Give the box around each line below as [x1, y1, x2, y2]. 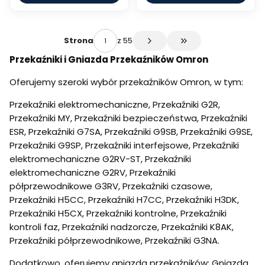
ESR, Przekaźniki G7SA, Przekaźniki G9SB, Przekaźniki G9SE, [9, 125, 253, 138]
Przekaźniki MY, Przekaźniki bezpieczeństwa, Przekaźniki [9, 111, 247, 124]
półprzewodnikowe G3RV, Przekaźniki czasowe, [9, 179, 212, 192]
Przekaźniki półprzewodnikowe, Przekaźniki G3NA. [9, 234, 219, 247]
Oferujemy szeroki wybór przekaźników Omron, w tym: [9, 75, 243, 88]
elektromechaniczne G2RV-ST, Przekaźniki [9, 152, 191, 165]
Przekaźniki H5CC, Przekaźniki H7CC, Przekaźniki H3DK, [9, 193, 239, 206]
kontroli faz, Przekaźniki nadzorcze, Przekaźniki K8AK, [9, 220, 234, 233]
